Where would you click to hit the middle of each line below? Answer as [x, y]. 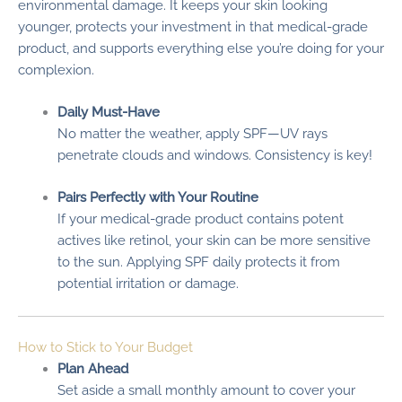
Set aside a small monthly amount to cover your [206, 389]
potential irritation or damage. [148, 284]
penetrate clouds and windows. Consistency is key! [214, 154]
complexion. [56, 69]
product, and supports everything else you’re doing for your [201, 48]
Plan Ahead [92, 368]
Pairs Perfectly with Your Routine [157, 197]
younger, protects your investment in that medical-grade [193, 26]
